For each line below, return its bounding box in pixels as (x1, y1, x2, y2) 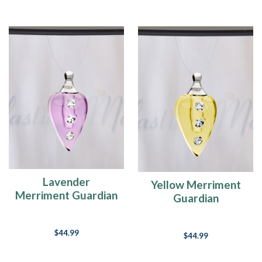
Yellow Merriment (150, 177, 241, 191)
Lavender (43, 174, 90, 188)
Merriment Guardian (15, 188, 118, 202)
